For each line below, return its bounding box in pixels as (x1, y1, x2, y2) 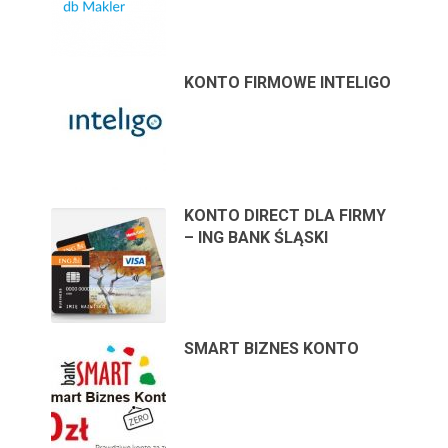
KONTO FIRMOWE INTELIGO (184, 72, 392, 92)
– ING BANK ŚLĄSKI (184, 227, 329, 247)
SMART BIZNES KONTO (184, 338, 360, 358)
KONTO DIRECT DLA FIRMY (184, 205, 387, 225)
